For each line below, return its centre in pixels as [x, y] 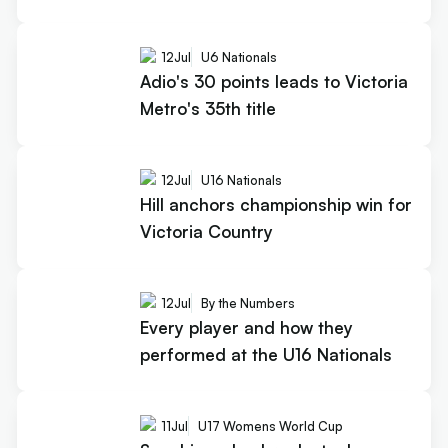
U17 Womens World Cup [270, 425]
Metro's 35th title [207, 108]
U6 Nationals [238, 57]
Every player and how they [246, 327]
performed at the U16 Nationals [265, 354]
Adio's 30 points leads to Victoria [273, 81]
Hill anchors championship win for [275, 204]
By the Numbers [247, 303]
